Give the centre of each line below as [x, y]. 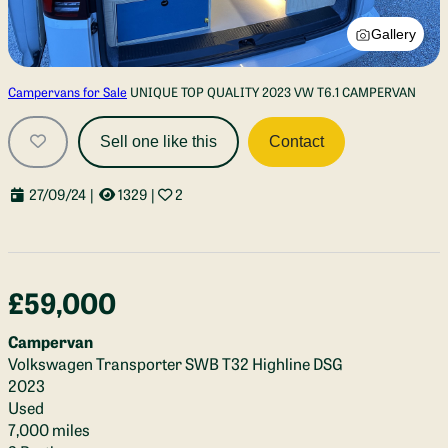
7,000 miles [49, 428]
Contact [297, 141]
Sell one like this [158, 141]
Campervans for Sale [67, 91]
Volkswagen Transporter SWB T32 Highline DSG [175, 362]
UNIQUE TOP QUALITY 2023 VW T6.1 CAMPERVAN [271, 91]
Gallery [393, 33]
